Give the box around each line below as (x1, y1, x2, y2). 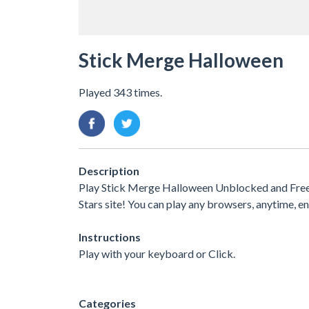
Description (79, 163, 139, 177)
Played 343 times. (79, 85, 162, 99)
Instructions (79, 230, 141, 243)
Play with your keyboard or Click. (79, 246, 235, 260)
